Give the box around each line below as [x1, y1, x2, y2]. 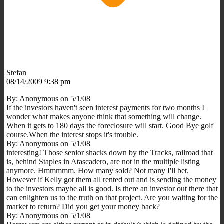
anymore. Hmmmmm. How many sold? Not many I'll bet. [6, 166, 189, 175]
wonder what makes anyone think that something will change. [6, 112, 201, 121]
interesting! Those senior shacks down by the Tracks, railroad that [6, 148, 213, 157]
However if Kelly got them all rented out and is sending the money [6, 175, 216, 184]
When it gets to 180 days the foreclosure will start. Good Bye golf [6, 121, 213, 130]
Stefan [6, 68, 26, 77]
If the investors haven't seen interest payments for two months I [6, 103, 204, 112]
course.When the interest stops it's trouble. [6, 130, 138, 139]
